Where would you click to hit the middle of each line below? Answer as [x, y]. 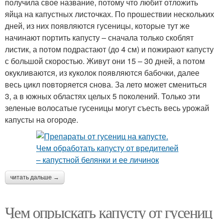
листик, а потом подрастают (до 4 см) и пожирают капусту [109, 49]
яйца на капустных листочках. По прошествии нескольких [109, 14]
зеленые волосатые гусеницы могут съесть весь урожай [107, 108]
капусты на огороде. [42, 119]
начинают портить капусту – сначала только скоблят [99, 37]
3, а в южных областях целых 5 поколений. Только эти [102, 96]
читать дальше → [35, 177]
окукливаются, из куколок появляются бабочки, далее [102, 72]
